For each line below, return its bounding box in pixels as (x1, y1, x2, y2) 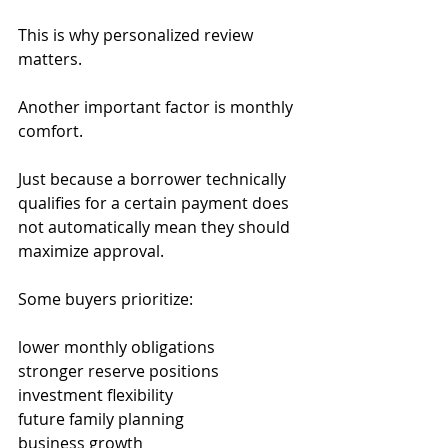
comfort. (18, 120, 83, 142)
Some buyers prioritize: (18, 288, 193, 310)
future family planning (18, 408, 184, 430)
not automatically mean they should (18, 216, 294, 238)
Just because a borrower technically (18, 168, 290, 190)
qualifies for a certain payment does (18, 192, 293, 214)
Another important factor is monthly (18, 96, 297, 118)
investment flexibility (18, 384, 173, 406)
